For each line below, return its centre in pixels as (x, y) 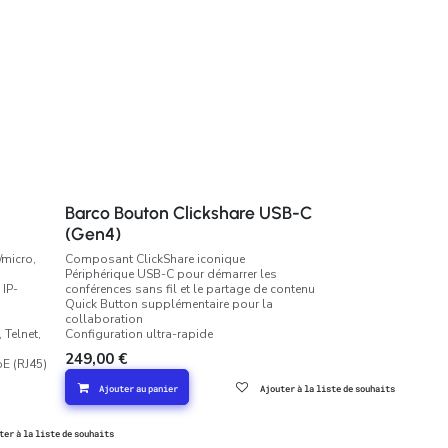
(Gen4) (93, 233)
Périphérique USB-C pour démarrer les (171, 274)
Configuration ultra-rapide (139, 334)
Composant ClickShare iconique (155, 259)
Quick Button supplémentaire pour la (169, 304)
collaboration (104, 319)
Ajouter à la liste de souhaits (328, 388)
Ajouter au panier (139, 388)
